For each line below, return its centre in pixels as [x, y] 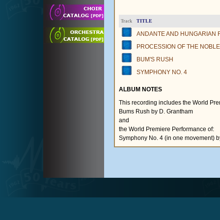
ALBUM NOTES [140, 89]
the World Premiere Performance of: [166, 129]
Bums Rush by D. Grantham [156, 111]
